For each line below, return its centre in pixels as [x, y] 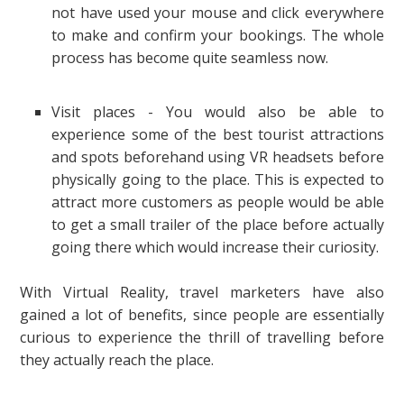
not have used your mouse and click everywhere [218, 13]
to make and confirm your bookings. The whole [218, 36]
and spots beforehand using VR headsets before [218, 157]
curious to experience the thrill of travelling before [202, 338]
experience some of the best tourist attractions [218, 135]
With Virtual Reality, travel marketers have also [202, 293]
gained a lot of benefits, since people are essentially [202, 315]
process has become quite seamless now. [190, 58]
